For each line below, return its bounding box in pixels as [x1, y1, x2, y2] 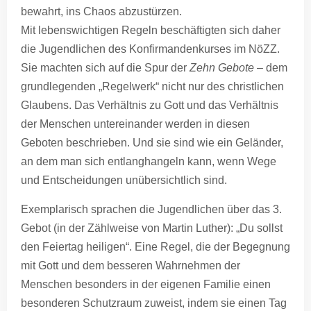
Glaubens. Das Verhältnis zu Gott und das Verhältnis [21, 99, 278, 112]
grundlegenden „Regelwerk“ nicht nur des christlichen [21, 81, 284, 93]
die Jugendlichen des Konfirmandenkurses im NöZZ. [21, 43, 280, 56]
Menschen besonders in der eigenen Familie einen [21, 278, 271, 290]
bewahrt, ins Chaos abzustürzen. [21, 6, 182, 18]
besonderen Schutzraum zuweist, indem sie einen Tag [21, 296, 287, 309]
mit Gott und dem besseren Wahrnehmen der [21, 259, 240, 271]
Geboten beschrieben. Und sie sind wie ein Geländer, [21, 137, 283, 149]
